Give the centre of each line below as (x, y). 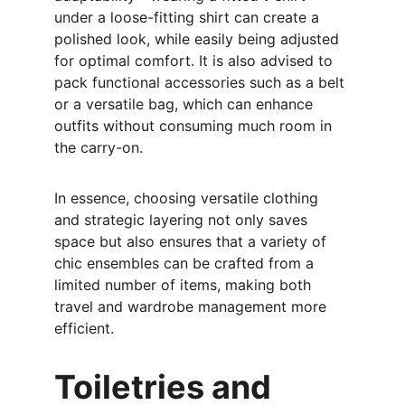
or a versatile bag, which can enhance (186, 104)
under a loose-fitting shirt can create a (189, 17)
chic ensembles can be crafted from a (186, 263)
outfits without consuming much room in (195, 126)
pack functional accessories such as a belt (202, 82)
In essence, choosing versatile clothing (188, 198)
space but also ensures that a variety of (193, 241)
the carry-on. (99, 147)
